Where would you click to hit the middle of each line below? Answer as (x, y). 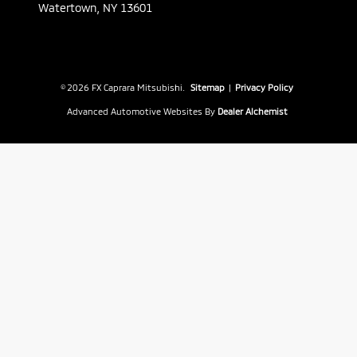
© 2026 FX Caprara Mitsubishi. (123, 88)
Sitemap (207, 88)
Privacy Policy (264, 88)
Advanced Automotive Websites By (141, 112)
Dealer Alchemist (253, 112)
